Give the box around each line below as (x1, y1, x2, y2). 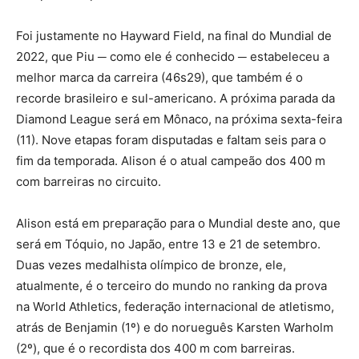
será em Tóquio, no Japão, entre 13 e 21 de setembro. (16, 236, 321, 252)
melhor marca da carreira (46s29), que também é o (16, 70, 303, 86)
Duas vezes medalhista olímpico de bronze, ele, (16, 257, 286, 273)
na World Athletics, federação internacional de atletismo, (16, 299, 334, 315)
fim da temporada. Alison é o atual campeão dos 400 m (16, 153, 325, 169)
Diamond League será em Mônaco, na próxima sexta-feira (16, 111, 342, 127)
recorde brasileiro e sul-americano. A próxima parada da (16, 91, 335, 107)
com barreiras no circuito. (16, 174, 161, 190)
